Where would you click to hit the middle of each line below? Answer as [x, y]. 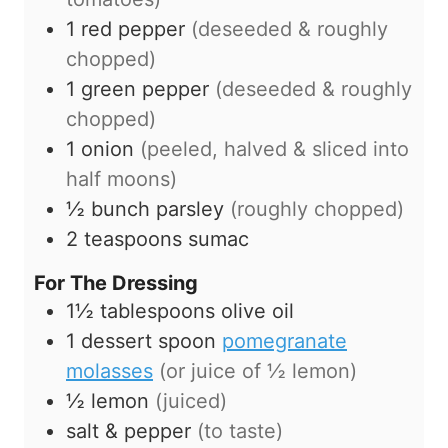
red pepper [133, 28]
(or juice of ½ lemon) [258, 370]
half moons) [121, 178]
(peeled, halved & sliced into [274, 148]
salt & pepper [128, 430]
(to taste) [240, 430]
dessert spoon [148, 340]
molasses [109, 370]
